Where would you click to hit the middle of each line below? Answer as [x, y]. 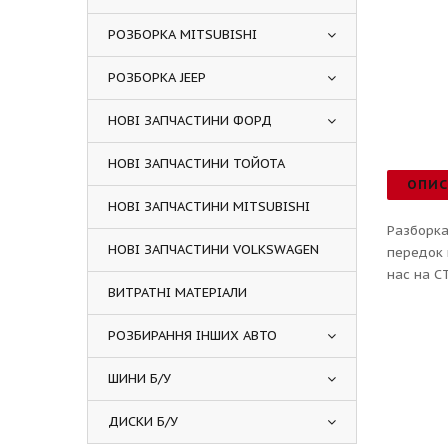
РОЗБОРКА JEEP [157, 77]
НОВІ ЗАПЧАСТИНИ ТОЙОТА [196, 163]
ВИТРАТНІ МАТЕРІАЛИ [177, 292]
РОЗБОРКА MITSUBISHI [182, 34]
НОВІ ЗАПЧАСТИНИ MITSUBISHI [209, 206]
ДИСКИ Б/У [143, 421]
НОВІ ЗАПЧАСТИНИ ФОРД [190, 120]
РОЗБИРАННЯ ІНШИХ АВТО [192, 335]
